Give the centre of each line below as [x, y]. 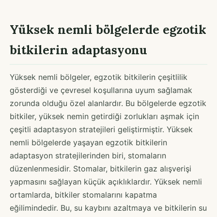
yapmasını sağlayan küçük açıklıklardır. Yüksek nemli [106, 181]
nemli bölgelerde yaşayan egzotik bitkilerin [88, 142]
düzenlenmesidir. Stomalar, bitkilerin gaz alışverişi [101, 168]
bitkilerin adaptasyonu [78, 50]
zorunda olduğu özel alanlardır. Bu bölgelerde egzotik [108, 103]
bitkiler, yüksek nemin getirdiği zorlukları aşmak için [104, 116]
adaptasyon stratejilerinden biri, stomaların [88, 155]
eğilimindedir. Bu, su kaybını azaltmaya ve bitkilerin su [108, 208]
